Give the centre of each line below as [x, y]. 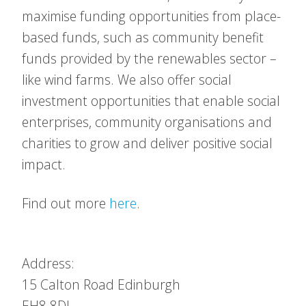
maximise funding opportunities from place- [151, 16]
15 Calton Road [68, 284]
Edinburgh [147, 284]
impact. [44, 164]
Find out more [66, 203]
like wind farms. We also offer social [127, 80]
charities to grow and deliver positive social [147, 143]
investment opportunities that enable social [151, 101]
